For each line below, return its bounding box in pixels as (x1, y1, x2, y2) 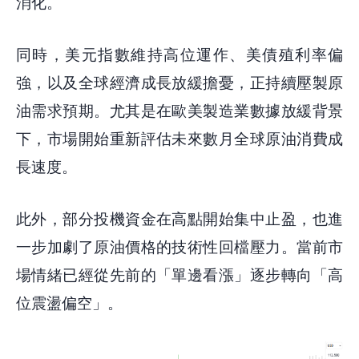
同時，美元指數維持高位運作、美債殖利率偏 (16, 45, 343, 65)
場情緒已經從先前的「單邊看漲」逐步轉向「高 (16, 265, 343, 285)
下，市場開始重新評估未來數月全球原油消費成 (16, 129, 343, 149)
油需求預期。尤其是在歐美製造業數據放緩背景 (16, 101, 343, 121)
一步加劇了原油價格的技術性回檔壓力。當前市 (16, 237, 343, 257)
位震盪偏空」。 (16, 293, 123, 313)
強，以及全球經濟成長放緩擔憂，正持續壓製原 (16, 73, 343, 93)
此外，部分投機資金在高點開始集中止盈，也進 (16, 209, 343, 229)
